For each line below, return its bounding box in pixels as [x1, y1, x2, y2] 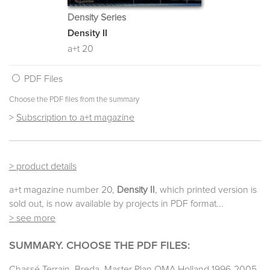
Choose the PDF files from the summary [9, 96, 139, 104]
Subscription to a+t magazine [16, 113, 134, 123]
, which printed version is [155, 185, 257, 195]
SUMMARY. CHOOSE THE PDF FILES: [9, 240, 190, 252]
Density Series [67, 13, 126, 23]
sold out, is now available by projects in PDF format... [9, 199, 224, 209]
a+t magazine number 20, [9, 185, 117, 195]
